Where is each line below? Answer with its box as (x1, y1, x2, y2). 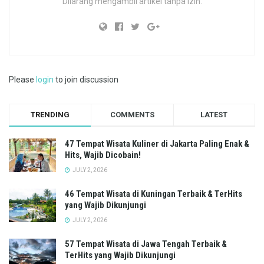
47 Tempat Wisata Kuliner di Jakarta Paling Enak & (65, 138, 249, 149)
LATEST (200, 110, 228, 119)
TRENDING (31, 110, 70, 119)
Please (9, 74, 36, 84)
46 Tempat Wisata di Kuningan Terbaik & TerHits (65, 188, 242, 199)
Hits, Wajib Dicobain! (65, 149, 141, 160)
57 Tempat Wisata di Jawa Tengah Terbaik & (65, 238, 227, 249)
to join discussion (54, 74, 118, 84)
